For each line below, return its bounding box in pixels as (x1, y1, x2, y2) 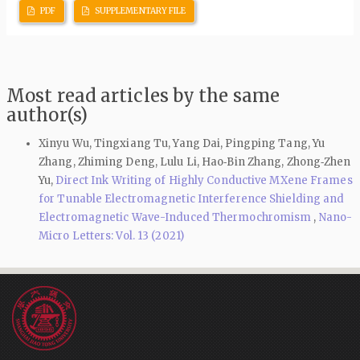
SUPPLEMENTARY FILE (92, 6, 186, 17)
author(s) (6, 104, 88, 127)
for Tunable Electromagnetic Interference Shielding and (39, 191, 345, 206)
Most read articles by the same (6, 84, 280, 108)
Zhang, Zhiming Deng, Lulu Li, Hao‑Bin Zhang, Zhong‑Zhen (39, 154, 351, 169)
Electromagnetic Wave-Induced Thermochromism (39, 210, 314, 224)
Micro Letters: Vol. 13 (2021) (39, 228, 184, 243)
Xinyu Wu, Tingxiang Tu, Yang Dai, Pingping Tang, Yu (39, 136, 325, 150)
